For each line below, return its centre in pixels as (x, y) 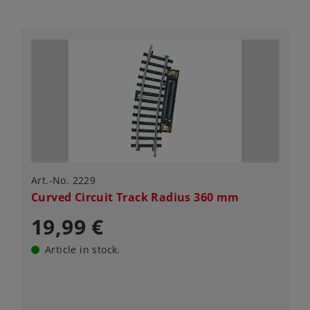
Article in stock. (83, 250)
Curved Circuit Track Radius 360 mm (135, 198)
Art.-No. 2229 (64, 181)
